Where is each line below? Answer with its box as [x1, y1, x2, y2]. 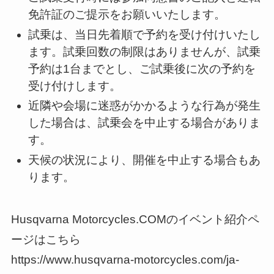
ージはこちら [10, 232, 81, 246]
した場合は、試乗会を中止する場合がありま [28, 116, 261, 130]
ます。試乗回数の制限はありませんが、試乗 [28, 45, 261, 58]
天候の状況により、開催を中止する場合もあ [28, 154, 261, 167]
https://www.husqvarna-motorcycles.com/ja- [10, 253, 239, 266]
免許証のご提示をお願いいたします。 [28, 8, 226, 21]
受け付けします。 [28, 79, 122, 92]
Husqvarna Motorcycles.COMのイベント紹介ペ [10, 212, 259, 226]
